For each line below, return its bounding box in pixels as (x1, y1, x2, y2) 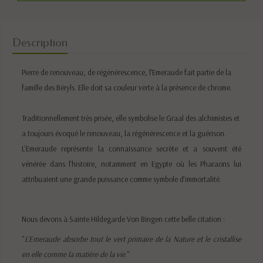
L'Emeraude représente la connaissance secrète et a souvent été (22, 143, 241, 153)
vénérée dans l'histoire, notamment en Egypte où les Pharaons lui (22, 159, 241, 168)
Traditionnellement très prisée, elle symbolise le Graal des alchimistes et (22, 113, 240, 123)
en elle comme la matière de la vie (22, 249, 126, 259)
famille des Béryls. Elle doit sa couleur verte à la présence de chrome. (22, 82, 232, 92)
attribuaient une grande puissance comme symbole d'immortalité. (22, 174, 222, 184)
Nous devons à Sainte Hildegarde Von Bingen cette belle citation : (22, 214, 225, 224)
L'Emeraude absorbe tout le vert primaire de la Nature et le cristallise (25, 234, 241, 244)
